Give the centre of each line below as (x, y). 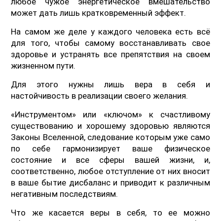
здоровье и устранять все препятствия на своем (110, 54)
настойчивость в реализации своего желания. (100, 95)
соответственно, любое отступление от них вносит (110, 171)
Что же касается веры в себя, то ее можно (110, 212)
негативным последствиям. (65, 194)
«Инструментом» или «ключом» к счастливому (110, 114)
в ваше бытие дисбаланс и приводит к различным (110, 182)
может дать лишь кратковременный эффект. (99, 13)
